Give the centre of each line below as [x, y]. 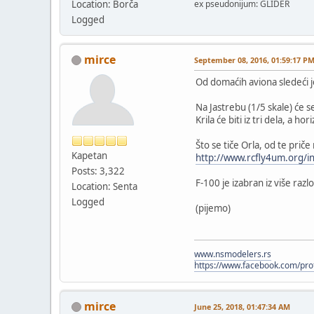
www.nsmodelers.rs [233, 254]
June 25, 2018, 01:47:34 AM [242, 306]
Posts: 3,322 [98, 171]
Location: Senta [104, 186]
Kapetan [89, 155]
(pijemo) [213, 208]
